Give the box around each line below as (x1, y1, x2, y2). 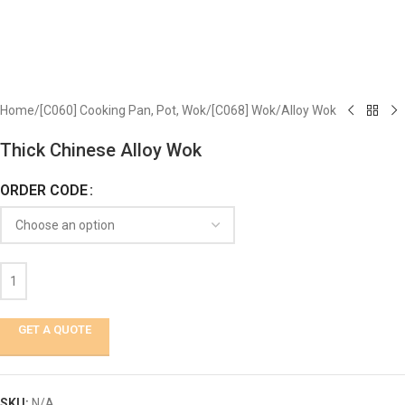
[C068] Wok (212, 103, 276, 118)
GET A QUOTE (18, 323, 91, 336)
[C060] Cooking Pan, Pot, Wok (40, 103, 206, 118)
